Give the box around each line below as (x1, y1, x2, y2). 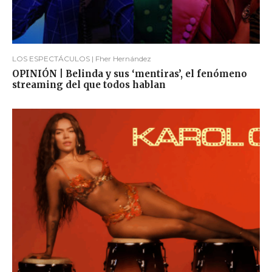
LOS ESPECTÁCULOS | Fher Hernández (12, 53, 151, 63)
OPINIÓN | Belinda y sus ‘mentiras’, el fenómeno (12, 67, 247, 80)
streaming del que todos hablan (12, 78, 166, 90)
